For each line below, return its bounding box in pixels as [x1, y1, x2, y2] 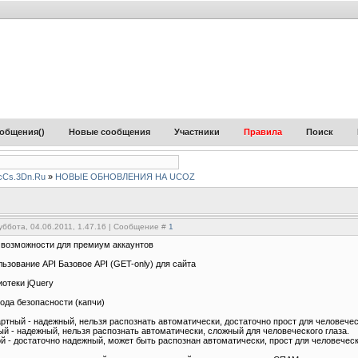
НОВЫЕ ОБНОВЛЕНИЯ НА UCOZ [55, 172, 195, 181]
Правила [244, 127, 282, 137]
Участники [174, 127, 220, 137]
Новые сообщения [69, 127, 150, 137]
